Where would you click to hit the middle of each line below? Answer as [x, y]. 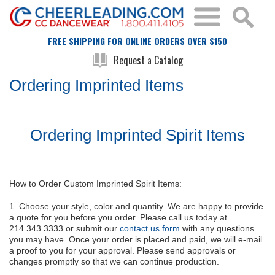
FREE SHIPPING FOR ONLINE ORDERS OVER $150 [137, 41]
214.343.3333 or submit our [64, 228]
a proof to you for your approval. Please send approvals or [122, 250]
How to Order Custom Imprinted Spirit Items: [95, 183]
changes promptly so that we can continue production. [114, 261]
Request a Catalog [148, 60]
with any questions [217, 228]
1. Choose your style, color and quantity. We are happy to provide [136, 206]
